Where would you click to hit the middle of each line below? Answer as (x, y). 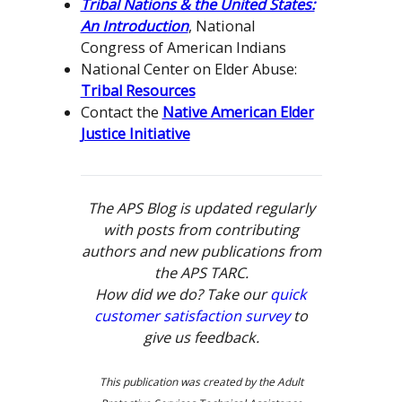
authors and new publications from (201, 252)
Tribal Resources (138, 91)
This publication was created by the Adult (201, 382)
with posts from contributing (201, 230)
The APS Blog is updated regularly (201, 209)
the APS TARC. (201, 273)
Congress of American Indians (183, 48)
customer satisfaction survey (192, 316)
